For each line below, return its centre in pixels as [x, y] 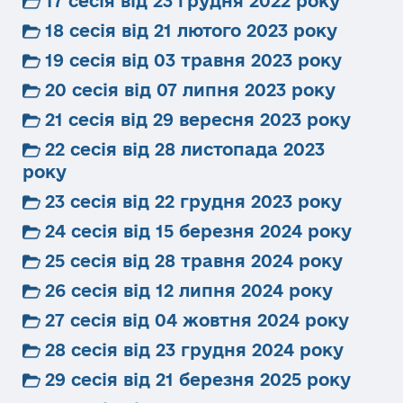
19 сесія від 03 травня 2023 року [193, 60]
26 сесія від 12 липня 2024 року [189, 291]
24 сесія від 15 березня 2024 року [198, 231]
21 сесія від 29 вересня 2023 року [198, 120]
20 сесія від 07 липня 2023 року [190, 90]
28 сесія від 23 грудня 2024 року [194, 350]
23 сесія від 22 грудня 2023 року [193, 201]
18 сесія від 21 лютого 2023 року [191, 31]
